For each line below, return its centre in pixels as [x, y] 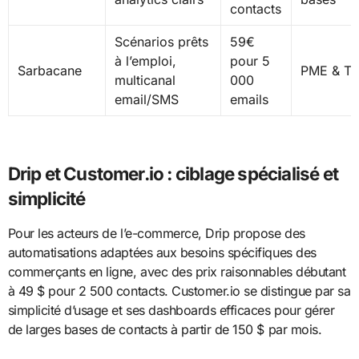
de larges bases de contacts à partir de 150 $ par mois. [165, 330]
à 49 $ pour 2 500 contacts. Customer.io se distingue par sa [179, 291]
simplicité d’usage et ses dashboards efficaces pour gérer [171, 311]
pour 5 [250, 61]
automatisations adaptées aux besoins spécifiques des [162, 253]
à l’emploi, [145, 61]
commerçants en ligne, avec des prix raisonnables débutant [177, 272]
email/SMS [146, 100]
